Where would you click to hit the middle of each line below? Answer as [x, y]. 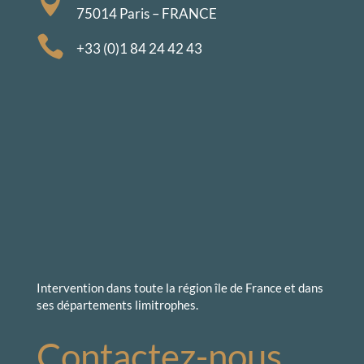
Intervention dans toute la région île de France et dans [180, 287]
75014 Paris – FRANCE [146, 13]
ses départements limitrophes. [117, 304]
